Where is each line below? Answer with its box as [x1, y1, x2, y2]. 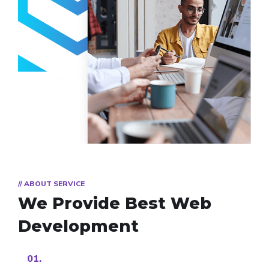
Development [18, 216, 139, 236]
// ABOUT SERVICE [18, 178, 85, 189]
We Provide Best [18, 193, 171, 213]
